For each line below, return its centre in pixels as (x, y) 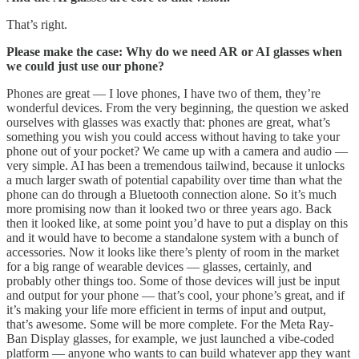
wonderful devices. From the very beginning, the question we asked (177, 107)
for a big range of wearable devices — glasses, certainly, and (159, 266)
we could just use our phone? (85, 66)
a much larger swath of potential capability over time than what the (174, 179)
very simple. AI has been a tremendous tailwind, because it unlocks (175, 165)
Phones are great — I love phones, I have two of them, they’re (163, 93)
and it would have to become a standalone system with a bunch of (172, 237)
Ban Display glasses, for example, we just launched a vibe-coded (170, 338)
